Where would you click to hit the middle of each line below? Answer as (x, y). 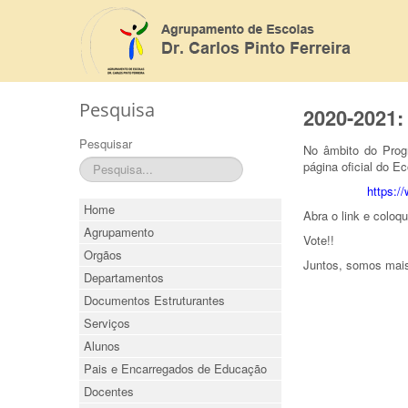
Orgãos (103, 255)
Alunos (102, 346)
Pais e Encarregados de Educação (175, 368)
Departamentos (124, 277)
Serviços (107, 323)
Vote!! (318, 240)
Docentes (109, 391)
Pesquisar (106, 143)
